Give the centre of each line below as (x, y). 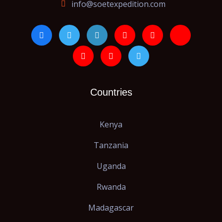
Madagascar (111, 208)
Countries (111, 92)
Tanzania (111, 145)
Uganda (111, 166)
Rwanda (111, 187)
